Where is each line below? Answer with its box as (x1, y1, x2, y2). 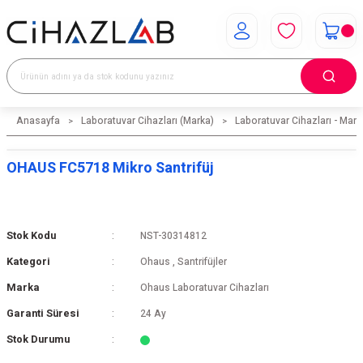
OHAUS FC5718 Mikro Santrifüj (6, 157, 214, 179)
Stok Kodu (6, 228, 56, 243)
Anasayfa (16, 114, 60, 128)
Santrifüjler (177, 255, 227, 269)
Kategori (6, 254, 50, 269)
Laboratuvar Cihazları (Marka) (81, 114, 214, 128)
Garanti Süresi (6, 306, 79, 321)
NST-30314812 (139, 229, 207, 243)
